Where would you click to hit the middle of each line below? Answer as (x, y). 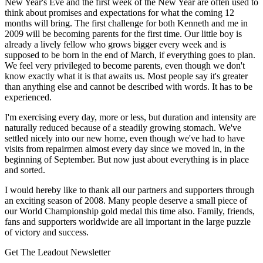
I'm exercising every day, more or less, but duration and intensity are (130, 117)
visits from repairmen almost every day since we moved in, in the (125, 149)
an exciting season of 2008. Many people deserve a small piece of (126, 200)
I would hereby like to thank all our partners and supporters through (129, 190)
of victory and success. (47, 232)
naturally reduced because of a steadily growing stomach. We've (123, 127)
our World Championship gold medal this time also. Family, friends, (130, 211)
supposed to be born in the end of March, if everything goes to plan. (130, 55)
